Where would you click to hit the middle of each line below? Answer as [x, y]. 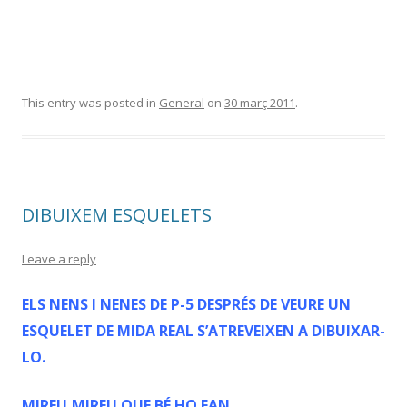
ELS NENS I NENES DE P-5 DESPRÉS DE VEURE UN [186, 304]
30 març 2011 [260, 103]
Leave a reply [59, 259]
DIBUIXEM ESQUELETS [117, 215]
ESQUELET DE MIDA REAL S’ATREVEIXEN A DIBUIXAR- [203, 331]
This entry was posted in [90, 103]
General [182, 103]
